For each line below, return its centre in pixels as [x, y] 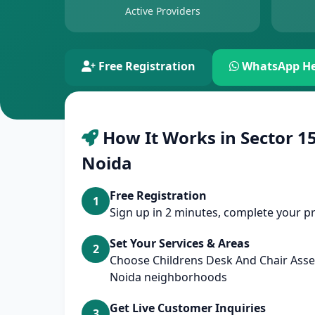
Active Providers [162, 11]
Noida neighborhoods [168, 277]
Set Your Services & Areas [180, 243]
